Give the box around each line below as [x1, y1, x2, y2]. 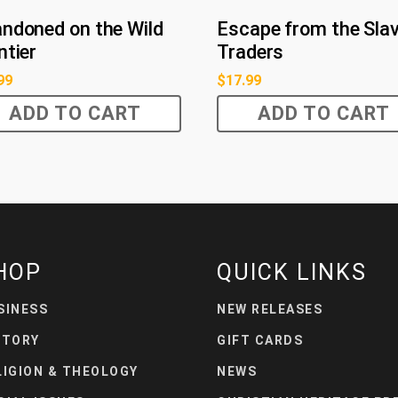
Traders [217, 40, 284, 63]
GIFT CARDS [217, 332, 303, 347]
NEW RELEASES [217, 301, 322, 316]
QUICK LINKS [217, 259, 367, 285]
